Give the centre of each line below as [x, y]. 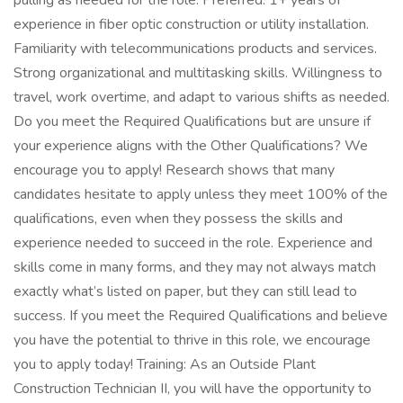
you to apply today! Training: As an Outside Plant [165, 364]
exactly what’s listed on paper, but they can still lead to [185, 291]
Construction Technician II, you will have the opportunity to [193, 389]
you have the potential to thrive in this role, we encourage [192, 340]
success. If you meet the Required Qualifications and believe [201, 316]
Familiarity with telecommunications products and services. [195, 49]
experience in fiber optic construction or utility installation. [191, 24]
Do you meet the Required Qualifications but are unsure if [192, 121]
